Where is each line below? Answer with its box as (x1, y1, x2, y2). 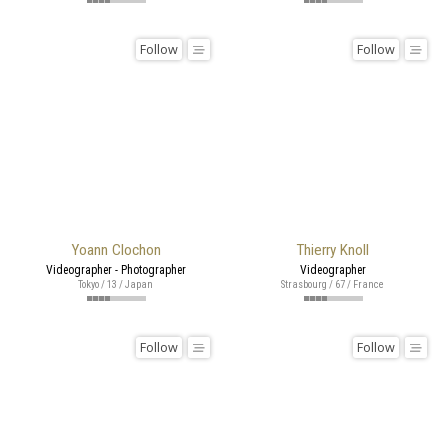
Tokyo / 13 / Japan (78, 277, 153, 291)
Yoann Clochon (70, 240, 161, 259)
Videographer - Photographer (45, 262, 186, 277)
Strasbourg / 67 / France (281, 277, 384, 291)
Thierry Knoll (296, 240, 369, 259)
